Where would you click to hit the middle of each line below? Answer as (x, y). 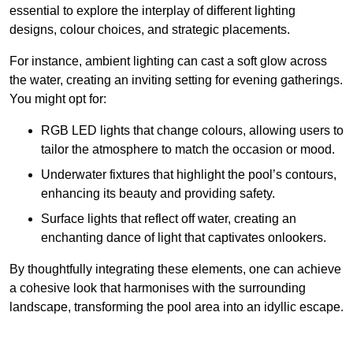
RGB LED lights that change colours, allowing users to (192, 131)
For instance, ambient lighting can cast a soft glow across (168, 61)
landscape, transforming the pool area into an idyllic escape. (176, 307)
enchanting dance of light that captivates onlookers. (184, 238)
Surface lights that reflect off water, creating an (169, 219)
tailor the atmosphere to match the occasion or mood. (188, 150)
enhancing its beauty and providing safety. (158, 194)
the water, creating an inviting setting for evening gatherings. (176, 80)
